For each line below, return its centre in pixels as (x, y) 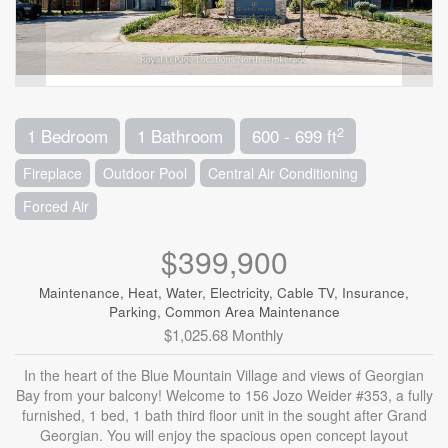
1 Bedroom (67, 135)
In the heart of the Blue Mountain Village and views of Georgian (224, 374)
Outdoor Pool (145, 172)
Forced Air (56, 205)
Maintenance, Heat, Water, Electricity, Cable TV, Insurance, (224, 292)
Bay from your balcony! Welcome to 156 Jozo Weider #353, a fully (224, 394)
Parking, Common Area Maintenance (224, 311)
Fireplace (52, 172)
